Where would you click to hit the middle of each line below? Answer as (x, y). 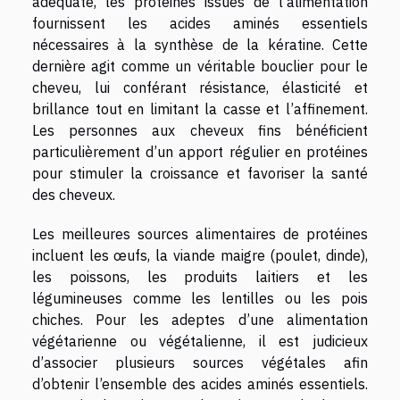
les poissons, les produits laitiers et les (200, 277)
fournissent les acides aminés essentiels (200, 24)
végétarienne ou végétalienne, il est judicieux (200, 342)
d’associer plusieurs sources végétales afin (200, 363)
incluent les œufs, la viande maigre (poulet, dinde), (200, 256)
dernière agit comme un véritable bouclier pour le (200, 67)
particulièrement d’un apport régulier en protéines (200, 152)
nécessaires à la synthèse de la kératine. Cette (200, 45)
